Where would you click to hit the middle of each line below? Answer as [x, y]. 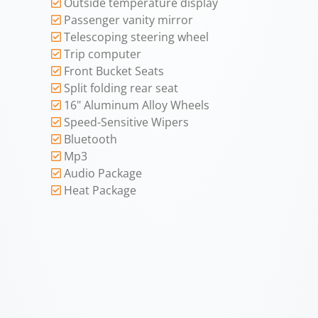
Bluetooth [91, 139]
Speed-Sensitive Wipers [127, 122]
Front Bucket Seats [114, 71]
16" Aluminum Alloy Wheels [137, 105]
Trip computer [103, 54]
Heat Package [100, 190]
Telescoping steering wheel [137, 37]
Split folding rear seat [121, 88]
